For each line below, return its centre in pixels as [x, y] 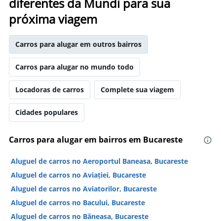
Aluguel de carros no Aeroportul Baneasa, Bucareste [99, 161]
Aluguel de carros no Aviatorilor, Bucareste [84, 189]
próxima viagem [53, 19]
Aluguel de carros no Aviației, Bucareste [78, 175]
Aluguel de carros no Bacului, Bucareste [78, 203]
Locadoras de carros [50, 90]
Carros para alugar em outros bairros [78, 44]
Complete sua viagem [137, 90]
